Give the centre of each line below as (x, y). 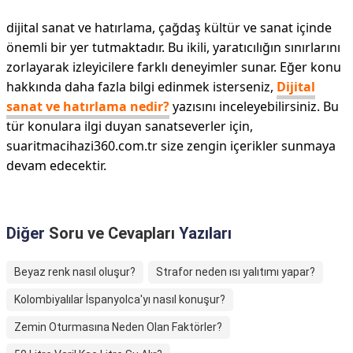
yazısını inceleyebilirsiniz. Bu (254, 106)
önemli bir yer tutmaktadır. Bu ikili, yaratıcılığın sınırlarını (173, 47)
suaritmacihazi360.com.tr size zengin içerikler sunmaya (171, 146)
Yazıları (203, 233)
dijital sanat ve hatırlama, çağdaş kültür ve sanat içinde (169, 28)
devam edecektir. (56, 165)
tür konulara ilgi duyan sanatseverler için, (130, 126)
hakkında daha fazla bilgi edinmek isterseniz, (141, 87)
